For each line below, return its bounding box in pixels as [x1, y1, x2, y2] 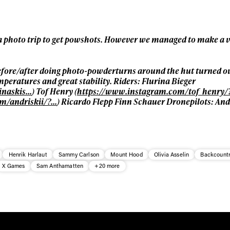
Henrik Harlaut [8, 150, 47, 158]
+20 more [94, 162, 120, 170]
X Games [2, 162, 25, 170]
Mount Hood [110, 150, 143, 158]
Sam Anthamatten [36, 162, 84, 170]
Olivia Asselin [154, 150, 189, 158]
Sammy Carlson [58, 150, 100, 158]
